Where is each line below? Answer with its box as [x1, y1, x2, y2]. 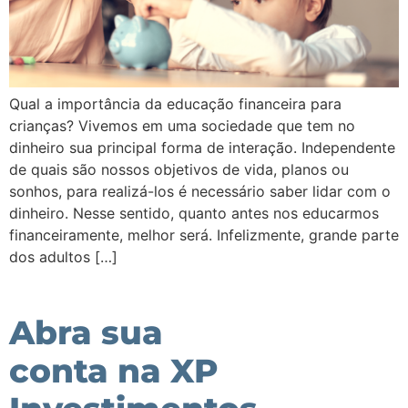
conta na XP [9, 350, 219, 391]
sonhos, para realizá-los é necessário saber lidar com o [9, 181, 391, 200]
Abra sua [9, 311, 163, 352]
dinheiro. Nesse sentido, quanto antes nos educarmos [9, 203, 379, 222]
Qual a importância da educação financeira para [9, 94, 342, 113]
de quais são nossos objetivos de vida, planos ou [9, 159, 349, 178]
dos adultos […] [9, 247, 117, 266]
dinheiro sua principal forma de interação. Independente [9, 138, 395, 157]
